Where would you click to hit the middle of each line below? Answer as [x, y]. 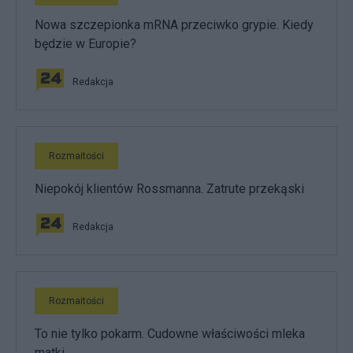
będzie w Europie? [85, 43]
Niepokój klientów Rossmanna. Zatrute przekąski [169, 188]
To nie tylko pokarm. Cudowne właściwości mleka [170, 333]
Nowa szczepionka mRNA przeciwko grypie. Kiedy [174, 24]
